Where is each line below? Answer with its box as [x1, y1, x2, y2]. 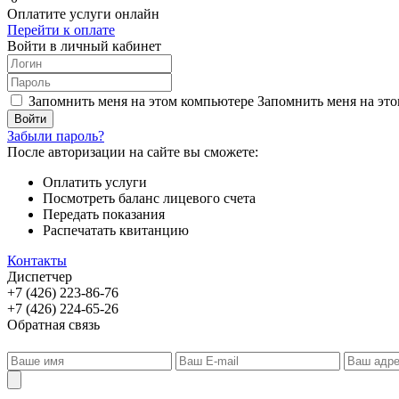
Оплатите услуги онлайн [7, 5, 159, 21]
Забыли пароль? [7, 127, 104, 143]
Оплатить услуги [43, 174, 147, 190]
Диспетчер [7, 268, 72, 284]
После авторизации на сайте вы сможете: [7, 143, 258, 159]
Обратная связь [7, 316, 100, 332]
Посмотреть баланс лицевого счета [43, 190, 256, 206]
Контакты [7, 252, 67, 268]
